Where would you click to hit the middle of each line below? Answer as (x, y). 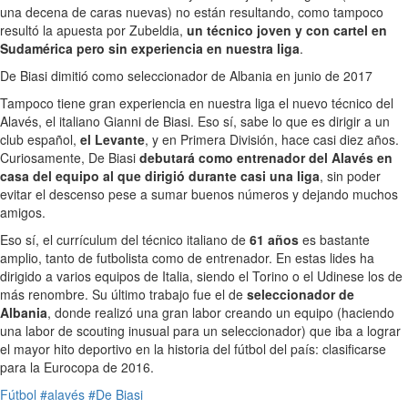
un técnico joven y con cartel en (287, 30)
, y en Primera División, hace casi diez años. (272, 139)
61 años (274, 239)
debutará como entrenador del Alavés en (266, 157)
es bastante (334, 239)
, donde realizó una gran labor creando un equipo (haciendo (221, 312)
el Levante (111, 139)
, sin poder (350, 175)
